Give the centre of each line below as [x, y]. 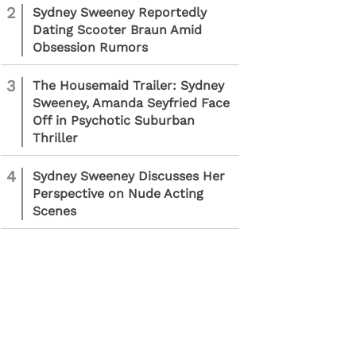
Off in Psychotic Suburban [114, 120]
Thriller [55, 138]
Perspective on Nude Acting [118, 193]
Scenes [54, 211]
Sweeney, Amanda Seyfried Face [131, 103]
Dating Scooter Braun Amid [117, 30]
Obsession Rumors [90, 47]
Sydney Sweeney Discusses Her [129, 176]
